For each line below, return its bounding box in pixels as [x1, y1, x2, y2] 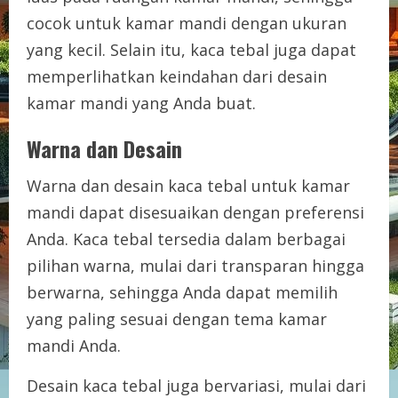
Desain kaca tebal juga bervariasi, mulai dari [27, 374, 366, 396]
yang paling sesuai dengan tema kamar [27, 307, 327, 330]
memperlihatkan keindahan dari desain [27, 65, 327, 87]
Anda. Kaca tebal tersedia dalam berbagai [27, 227, 346, 250]
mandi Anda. [27, 334, 121, 356]
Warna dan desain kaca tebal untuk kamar [27, 174, 350, 196]
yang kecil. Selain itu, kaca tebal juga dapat [27, 38, 356, 60]
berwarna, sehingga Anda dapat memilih [27, 281, 338, 303]
